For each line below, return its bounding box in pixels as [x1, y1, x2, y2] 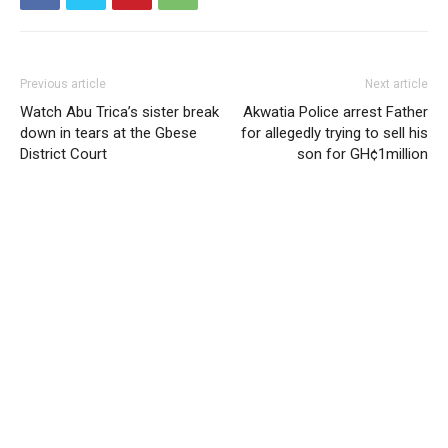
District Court [20, 144, 107, 163]
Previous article [20, 76, 106, 91]
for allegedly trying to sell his [241, 123, 428, 142]
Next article [365, 76, 428, 91]
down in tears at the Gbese [20, 123, 197, 142]
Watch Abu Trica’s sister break [20, 102, 219, 121]
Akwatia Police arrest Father [243, 102, 428, 121]
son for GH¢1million [297, 144, 428, 163]
